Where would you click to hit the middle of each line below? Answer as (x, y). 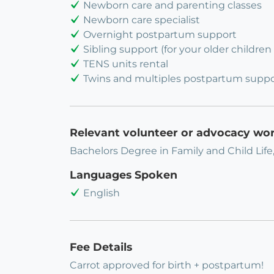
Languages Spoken (124, 175)
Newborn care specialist (142, 20)
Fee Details (101, 247)
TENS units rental (126, 64)
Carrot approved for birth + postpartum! (167, 265)
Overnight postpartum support (160, 35)
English (102, 193)
